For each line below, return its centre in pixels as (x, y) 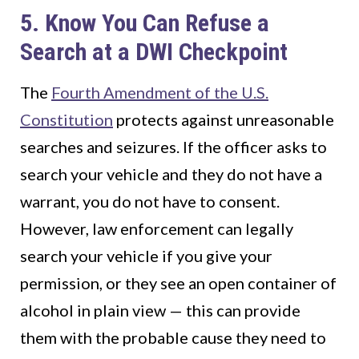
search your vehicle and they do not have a (171, 174)
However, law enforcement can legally (157, 229)
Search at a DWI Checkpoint (154, 52)
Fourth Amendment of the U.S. (160, 93)
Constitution (67, 120)
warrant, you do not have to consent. (150, 202)
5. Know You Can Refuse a (145, 23)
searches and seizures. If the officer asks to (173, 147)
